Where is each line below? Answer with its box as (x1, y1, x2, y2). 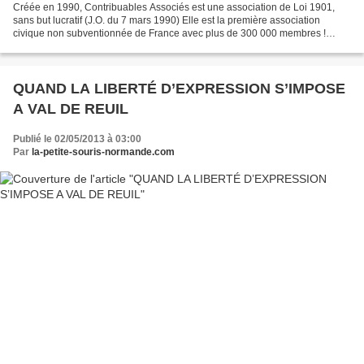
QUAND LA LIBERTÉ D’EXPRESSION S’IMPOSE (13, 80, 345, 97)
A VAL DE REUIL (13, 100, 128, 117)
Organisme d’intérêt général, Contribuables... (13, 40, 211, 52)
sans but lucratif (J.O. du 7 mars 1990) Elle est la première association (13, 14, 320, 26)
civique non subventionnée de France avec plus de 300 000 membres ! (13, 27, 326, 39)
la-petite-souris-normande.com (32, 145, 175, 158)
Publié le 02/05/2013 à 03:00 (13, 132, 141, 145)
